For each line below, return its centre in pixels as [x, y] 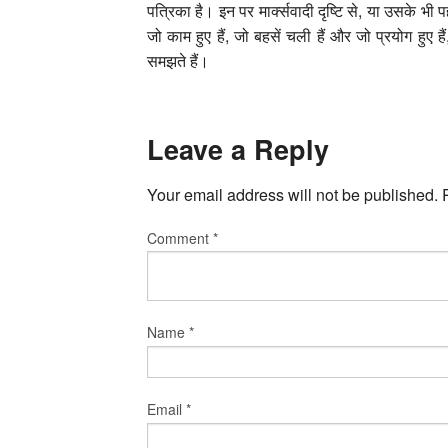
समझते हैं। [178, 60]
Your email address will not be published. [292, 194]
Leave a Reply [238, 149]
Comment [180, 237]
